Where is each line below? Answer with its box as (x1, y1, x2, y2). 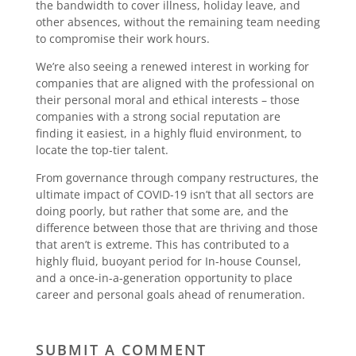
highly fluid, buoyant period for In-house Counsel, (35, 253, 301, 269)
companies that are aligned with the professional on (35, 75, 315, 91)
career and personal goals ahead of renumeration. (35, 286, 305, 302)
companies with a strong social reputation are (35, 108, 281, 124)
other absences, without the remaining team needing (35, 14, 320, 29)
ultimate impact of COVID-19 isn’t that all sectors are (35, 186, 314, 202)
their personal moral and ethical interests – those (35, 91, 300, 107)
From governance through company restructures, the (35, 169, 319, 185)
